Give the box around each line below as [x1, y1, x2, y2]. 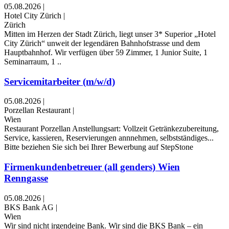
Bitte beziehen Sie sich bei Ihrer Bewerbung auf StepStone [4, 143, 193, 152]
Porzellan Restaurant [4, 106, 71, 115]
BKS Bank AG [4, 202, 54, 212]
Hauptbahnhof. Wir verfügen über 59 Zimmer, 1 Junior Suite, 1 [4, 48, 208, 57]
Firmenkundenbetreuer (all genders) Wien [4, 162, 180, 172]
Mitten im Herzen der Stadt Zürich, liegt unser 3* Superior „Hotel [4, 29, 216, 38]
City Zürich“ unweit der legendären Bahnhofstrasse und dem [4, 38, 200, 48]
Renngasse [4, 173, 48, 184]
